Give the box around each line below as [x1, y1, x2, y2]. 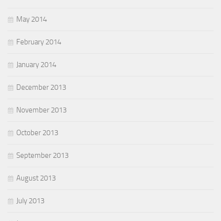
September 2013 [16, 151, 69, 160]
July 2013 [16, 196, 44, 205]
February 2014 [16, 37, 61, 46]
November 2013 [16, 106, 67, 114]
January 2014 [16, 60, 56, 69]
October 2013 [16, 128, 58, 137]
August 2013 [16, 174, 56, 183]
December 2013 [16, 83, 66, 92]
